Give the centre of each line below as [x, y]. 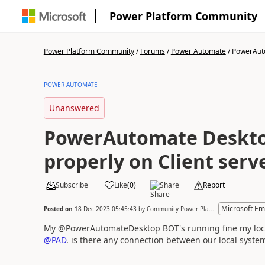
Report [214, 185]
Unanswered [74, 108]
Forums [152, 51]
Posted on [59, 209]
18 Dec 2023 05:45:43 [105, 209]
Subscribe [72, 185]
